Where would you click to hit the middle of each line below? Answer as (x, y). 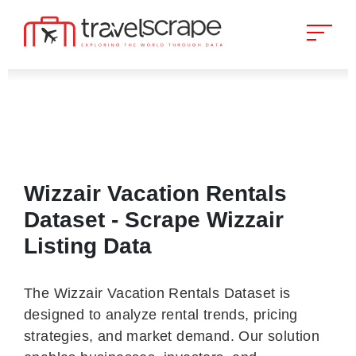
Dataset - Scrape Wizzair (154, 220)
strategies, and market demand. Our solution (172, 336)
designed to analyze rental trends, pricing (161, 315)
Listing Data (88, 246)
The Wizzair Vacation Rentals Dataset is (157, 293)
